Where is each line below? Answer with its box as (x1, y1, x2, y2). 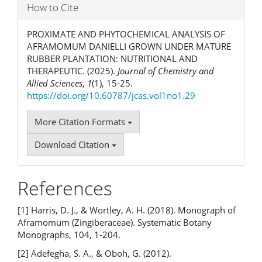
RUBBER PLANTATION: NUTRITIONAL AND (27, 52, 198, 64)
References (18, 175, 112, 201)
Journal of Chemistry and (118, 64, 214, 77)
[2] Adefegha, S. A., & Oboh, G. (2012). (18, 247, 171, 259)
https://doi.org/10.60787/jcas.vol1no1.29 (27, 89, 195, 101)
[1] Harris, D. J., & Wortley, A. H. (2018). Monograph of (18, 204, 236, 216)
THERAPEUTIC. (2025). (27, 64, 118, 77)
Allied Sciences (27, 77, 82, 89)
